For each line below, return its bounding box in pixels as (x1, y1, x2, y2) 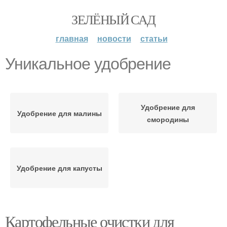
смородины (146, 114, 189, 124)
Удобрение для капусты (16, 163, 102, 173)
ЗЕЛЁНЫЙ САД (71, 11, 156, 28)
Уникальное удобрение (5, 55, 171, 73)
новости (97, 32, 131, 44)
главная (55, 32, 88, 44)
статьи (140, 32, 168, 44)
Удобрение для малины (17, 108, 102, 118)
